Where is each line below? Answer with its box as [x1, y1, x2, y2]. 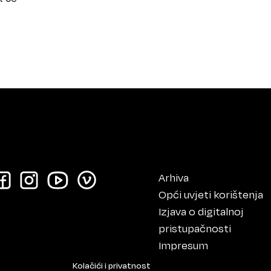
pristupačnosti [158, 220, 231, 237]
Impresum [158, 237, 208, 253]
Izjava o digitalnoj [158, 203, 244, 220]
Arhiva [158, 169, 189, 186]
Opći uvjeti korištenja [158, 186, 263, 203]
